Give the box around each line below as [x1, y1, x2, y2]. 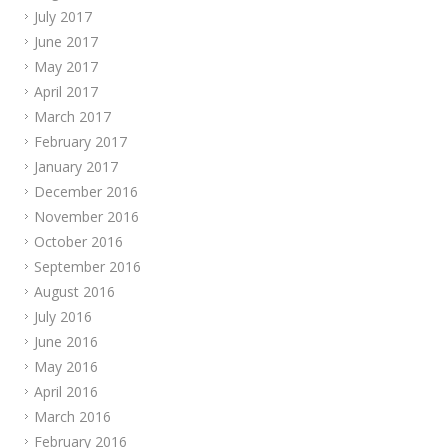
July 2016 [34, 307, 92, 326]
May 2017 [34, 57, 98, 76]
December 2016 [34, 182, 138, 201]
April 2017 [34, 82, 98, 101]
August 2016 [34, 282, 115, 301]
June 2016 [34, 332, 98, 351]
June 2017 [34, 32, 98, 51]
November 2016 [34, 207, 139, 226]
